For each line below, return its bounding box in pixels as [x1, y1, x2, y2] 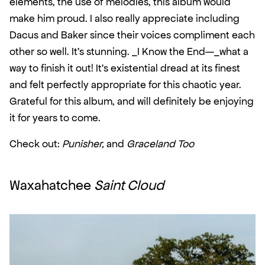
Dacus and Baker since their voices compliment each [9, 28, 255, 42]
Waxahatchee [9, 177, 94, 195]
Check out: [9, 137, 62, 151]
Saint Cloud [94, 177, 164, 195]
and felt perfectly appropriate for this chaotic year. [9, 78, 241, 92]
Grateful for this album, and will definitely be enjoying [9, 95, 254, 108]
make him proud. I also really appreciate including [9, 12, 240, 25]
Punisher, [62, 137, 104, 151]
